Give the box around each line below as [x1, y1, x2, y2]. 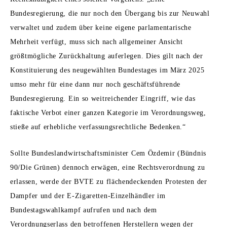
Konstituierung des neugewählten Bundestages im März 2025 [10, 66, 205, 74]
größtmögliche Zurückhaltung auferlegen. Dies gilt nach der [10, 52, 203, 60]
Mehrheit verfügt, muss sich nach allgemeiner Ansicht [10, 38, 183, 46]
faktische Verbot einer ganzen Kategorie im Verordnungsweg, [10, 109, 206, 117]
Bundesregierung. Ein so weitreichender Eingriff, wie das [10, 95, 196, 103]
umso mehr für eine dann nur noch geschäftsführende [10, 81, 181, 89]
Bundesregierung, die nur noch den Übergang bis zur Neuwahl [10, 10, 210, 18]
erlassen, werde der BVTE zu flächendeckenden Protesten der [10, 178, 207, 186]
